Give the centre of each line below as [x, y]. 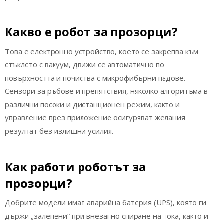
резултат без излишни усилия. [59, 131]
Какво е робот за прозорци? [91, 32]
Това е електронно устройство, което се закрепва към [102, 51]
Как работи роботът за [75, 166]
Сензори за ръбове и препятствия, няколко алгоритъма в [106, 91]
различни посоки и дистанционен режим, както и [92, 104]
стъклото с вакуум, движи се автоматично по [84, 65]
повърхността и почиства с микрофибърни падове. [95, 78]
